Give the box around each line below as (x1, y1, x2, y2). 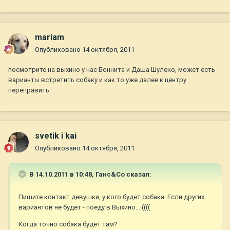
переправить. (8, 86, 51, 94)
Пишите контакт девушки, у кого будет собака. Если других (18, 193, 204, 201)
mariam (35, 32, 64, 43)
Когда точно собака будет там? (18, 220, 118, 228)
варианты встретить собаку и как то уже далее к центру (8, 76, 186, 84)
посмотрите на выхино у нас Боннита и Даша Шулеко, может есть (8, 66, 215, 74)
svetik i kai (35, 131, 76, 141)
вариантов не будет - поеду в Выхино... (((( (18, 203, 150, 212)
